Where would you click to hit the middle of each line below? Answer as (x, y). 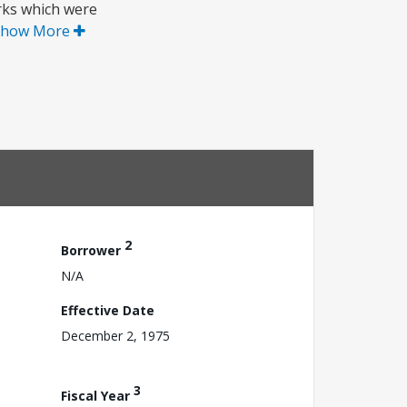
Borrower (93, 250)
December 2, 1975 (115, 335)
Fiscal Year (97, 395)
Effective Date (108, 310)
